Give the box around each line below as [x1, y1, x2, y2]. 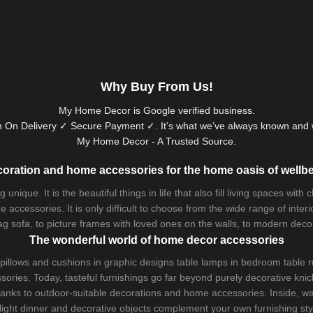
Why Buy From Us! [100, 80, 213, 94]
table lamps [177, 256, 228, 268]
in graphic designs [91, 256, 177, 268]
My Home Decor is [58, 104, 143, 116]
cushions [52, 256, 91, 268]
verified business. [175, 104, 255, 116]
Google [143, 104, 175, 116]
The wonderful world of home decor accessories [29, 233, 284, 246]
